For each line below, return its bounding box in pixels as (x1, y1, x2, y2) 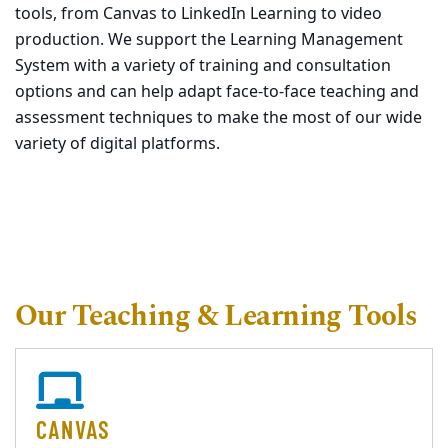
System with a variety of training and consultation (15, 54, 391, 78)
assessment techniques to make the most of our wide (15, 106, 422, 130)
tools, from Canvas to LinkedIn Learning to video (15, 2, 382, 26)
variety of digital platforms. (15, 132, 228, 156)
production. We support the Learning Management (15, 28, 403, 52)
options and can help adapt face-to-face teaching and (15, 80, 419, 104)
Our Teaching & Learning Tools (15, 295, 418, 338)
